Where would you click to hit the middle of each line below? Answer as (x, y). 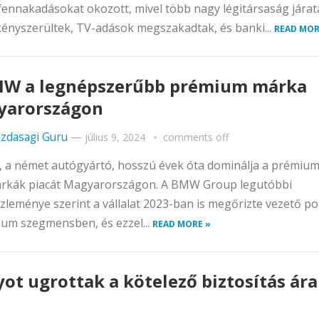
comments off (196, 137)
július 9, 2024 (115, 137)
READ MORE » (182, 224)
